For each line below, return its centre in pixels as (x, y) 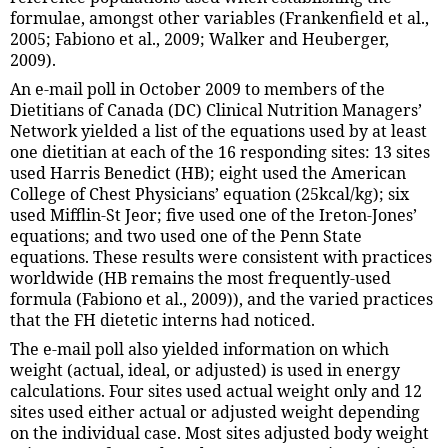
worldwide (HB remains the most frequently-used (200, 277)
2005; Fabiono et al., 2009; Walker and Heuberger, (199, 38)
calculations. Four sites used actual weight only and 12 (216, 390)
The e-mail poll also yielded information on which (199, 348)
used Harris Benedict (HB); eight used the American (208, 172)
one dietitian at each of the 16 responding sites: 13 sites (220, 151)
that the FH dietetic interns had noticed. (162, 319)
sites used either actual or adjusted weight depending (215, 411)
